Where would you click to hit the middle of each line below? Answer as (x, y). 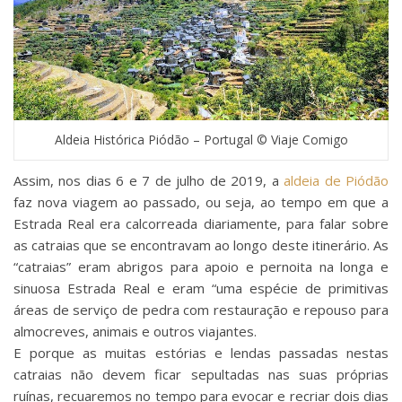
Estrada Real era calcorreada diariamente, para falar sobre (201, 223)
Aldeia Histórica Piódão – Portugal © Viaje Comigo (201, 139)
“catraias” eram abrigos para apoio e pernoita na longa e (201, 266)
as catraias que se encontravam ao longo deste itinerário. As (201, 245)
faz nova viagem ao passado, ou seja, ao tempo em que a (201, 201)
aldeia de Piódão (336, 180)
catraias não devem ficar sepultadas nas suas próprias (201, 374)
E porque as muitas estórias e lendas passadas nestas (201, 352)
